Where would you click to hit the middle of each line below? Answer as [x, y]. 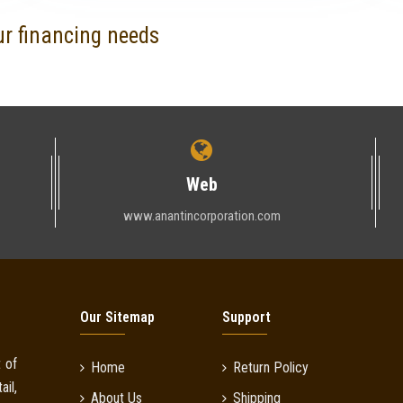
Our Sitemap [117, 318]
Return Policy [270, 368]
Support [246, 318]
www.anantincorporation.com [201, 216]
